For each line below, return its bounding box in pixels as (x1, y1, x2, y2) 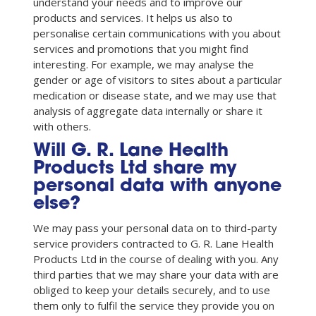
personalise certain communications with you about (33, 25, 281, 40)
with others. (33, 119, 91, 133)
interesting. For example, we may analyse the (33, 56, 254, 71)
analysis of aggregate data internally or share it (33, 103, 262, 118)
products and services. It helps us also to (33, 10, 233, 25)
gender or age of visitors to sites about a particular (33, 72, 282, 87)
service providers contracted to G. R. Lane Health (33, 236, 274, 250)
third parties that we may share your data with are (33, 267, 279, 281)
